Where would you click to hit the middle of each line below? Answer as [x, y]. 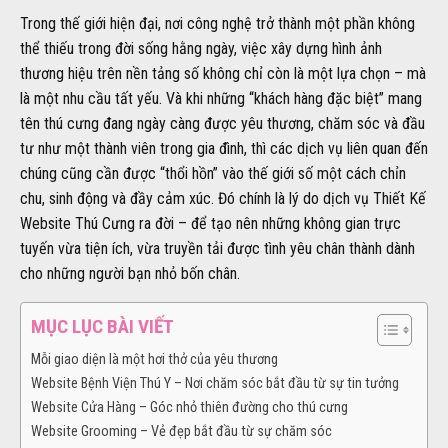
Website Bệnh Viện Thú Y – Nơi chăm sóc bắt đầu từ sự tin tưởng [215, 383]
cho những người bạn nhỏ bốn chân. [130, 273]
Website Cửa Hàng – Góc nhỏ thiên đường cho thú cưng [189, 407]
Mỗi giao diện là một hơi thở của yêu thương [154, 359]
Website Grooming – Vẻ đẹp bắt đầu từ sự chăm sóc [181, 431]
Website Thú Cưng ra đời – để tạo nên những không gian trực [210, 223]
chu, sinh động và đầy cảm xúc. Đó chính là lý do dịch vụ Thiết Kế [223, 198]
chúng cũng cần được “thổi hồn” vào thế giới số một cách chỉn [213, 173]
